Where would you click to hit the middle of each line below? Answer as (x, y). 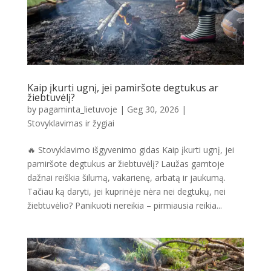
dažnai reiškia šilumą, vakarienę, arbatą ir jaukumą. (126, 177)
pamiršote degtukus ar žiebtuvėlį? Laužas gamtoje (126, 163)
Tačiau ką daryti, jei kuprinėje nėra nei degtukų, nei (126, 191)
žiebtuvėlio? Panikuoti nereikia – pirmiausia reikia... (124, 205)
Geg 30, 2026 (153, 109)
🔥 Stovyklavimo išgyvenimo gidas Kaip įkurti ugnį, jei (130, 149)
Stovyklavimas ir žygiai (70, 123)
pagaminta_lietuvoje (78, 109)
